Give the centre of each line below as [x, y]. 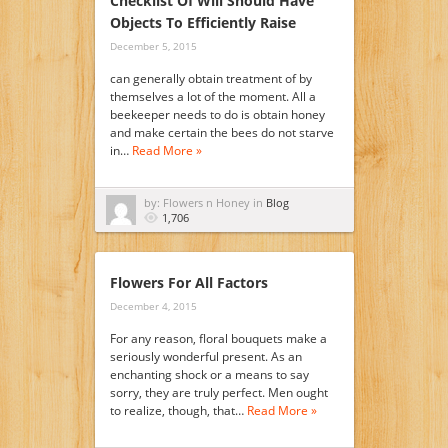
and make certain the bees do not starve [221, 132]
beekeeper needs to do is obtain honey [217, 114]
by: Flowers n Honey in [204, 202]
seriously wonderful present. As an [205, 356]
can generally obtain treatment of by [210, 78]
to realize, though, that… [178, 410]
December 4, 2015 [153, 306]
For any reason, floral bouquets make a [218, 338]
